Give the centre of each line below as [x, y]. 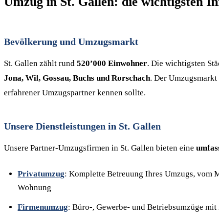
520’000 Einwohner [112, 63]
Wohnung [34, 187]
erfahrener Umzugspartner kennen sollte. [75, 93]
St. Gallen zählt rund [40, 63]
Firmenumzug [43, 207]
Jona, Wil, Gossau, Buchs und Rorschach [77, 78]
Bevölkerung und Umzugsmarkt [71, 42]
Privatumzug [41, 174]
